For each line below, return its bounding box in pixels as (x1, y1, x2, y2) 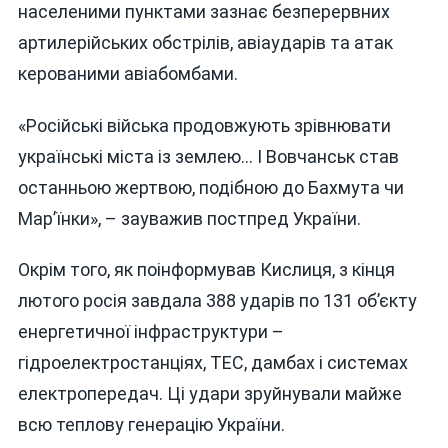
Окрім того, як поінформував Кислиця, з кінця (17, 259, 395, 281)
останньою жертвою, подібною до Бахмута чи (17, 176, 404, 198)
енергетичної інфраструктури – (17, 321, 284, 343)
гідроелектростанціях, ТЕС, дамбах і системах (17, 352, 408, 374)
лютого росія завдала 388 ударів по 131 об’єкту (17, 290, 417, 312)
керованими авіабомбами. (17, 62, 238, 84)
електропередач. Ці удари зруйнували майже (17, 383, 402, 405)
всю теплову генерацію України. (17, 414, 285, 436)
